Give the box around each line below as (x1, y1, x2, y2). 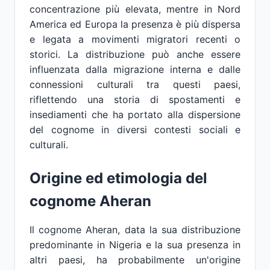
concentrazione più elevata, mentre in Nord (30, 3, 240, 15)
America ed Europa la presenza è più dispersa (30, 18, 240, 30)
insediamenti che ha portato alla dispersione (30, 108, 240, 121)
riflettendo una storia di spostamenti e (30, 93, 240, 105)
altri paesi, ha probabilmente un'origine (30, 254, 240, 266)
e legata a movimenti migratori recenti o (30, 33, 240, 45)
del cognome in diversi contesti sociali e (30, 124, 240, 136)
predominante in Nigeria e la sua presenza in (30, 239, 240, 251)
